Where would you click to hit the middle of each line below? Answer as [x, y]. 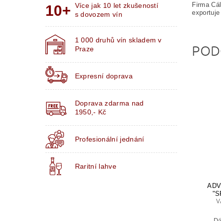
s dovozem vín [98, 15]
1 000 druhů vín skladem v [118, 40]
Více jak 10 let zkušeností [117, 6]
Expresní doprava [104, 76]
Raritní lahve [95, 166]
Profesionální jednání [110, 139]
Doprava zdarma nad [109, 103]
